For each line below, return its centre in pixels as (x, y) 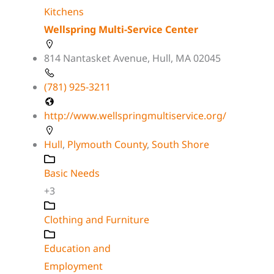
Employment (73, 266)
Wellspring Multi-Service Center (121, 29)
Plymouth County (107, 144)
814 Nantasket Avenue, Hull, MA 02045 (132, 58)
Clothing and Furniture (97, 219)
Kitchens (64, 11)
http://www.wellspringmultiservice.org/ (135, 115)
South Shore (180, 144)
